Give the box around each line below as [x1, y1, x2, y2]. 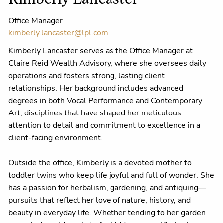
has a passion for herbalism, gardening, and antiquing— [8, 182, 207, 193]
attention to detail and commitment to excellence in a [8, 119, 201, 131]
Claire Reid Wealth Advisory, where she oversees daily [8, 57, 207, 69]
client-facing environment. [8, 132, 103, 143]
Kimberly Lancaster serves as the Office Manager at [8, 45, 193, 56]
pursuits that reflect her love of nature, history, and [8, 194, 191, 206]
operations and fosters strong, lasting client [8, 70, 165, 81]
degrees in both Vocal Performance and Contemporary [8, 95, 203, 106]
